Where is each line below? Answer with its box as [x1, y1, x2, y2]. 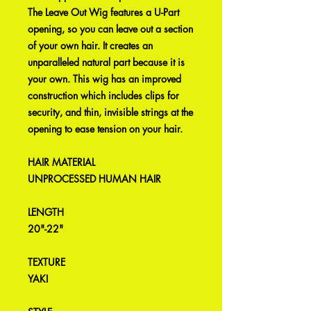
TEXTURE [28, 255, 65, 269]
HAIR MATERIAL [28, 155, 95, 169]
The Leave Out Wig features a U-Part [28, 6, 179, 19]
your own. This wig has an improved [28, 72, 181, 85]
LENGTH [28, 205, 64, 219]
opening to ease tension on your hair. [28, 122, 183, 135]
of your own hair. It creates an [28, 39, 153, 52]
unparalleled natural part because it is [28, 56, 185, 69]
